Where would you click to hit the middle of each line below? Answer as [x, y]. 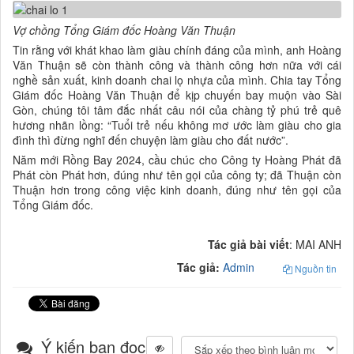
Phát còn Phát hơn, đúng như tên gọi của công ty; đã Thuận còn [177, 174]
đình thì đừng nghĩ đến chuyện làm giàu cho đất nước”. [151, 139]
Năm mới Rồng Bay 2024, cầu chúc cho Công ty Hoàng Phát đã [177, 159]
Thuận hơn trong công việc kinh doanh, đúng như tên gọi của [177, 189]
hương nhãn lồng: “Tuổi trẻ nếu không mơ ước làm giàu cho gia [177, 124]
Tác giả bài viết [249, 244]
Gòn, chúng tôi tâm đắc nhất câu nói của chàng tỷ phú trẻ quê [177, 109]
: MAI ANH [315, 244]
